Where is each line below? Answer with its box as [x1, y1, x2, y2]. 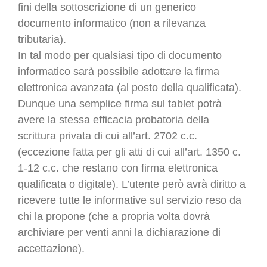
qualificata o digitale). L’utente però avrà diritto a [18, 178, 246, 191]
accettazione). [18, 243, 85, 255]
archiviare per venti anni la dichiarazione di [18, 226, 221, 239]
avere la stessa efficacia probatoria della [18, 114, 209, 126]
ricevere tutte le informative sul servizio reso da [18, 194, 241, 207]
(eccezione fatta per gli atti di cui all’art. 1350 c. [18, 146, 241, 159]
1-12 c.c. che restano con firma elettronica [18, 162, 218, 175]
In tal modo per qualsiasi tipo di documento [18, 49, 222, 62]
